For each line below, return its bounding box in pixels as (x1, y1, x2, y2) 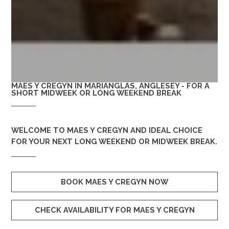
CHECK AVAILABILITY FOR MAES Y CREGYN (34, 205, 195, 215)
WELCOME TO (11, 126, 65, 135)
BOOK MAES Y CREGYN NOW (61, 177, 168, 187)
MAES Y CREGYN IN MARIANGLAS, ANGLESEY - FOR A (11, 81, 210, 90)
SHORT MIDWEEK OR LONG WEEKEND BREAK (11, 88, 181, 98)
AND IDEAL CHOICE (128, 126, 202, 135)
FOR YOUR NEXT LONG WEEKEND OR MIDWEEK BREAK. (11, 137, 217, 146)
